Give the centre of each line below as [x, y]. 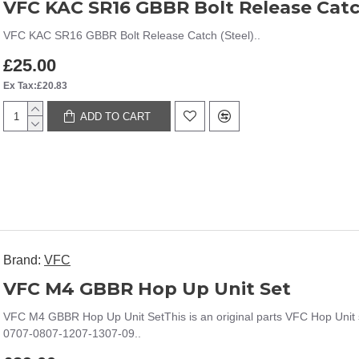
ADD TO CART [116, 116]
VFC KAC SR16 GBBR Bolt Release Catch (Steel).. [132, 35]
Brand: [22, 260]
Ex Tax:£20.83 [35, 86]
